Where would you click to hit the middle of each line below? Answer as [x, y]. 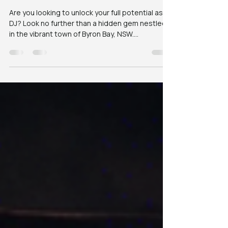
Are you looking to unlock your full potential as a [89, 40]
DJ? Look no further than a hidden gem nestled [88, 51]
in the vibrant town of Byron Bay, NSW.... [74, 62]
